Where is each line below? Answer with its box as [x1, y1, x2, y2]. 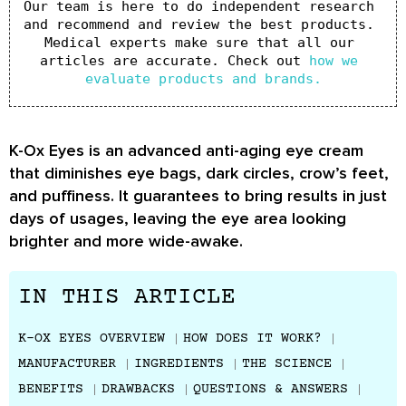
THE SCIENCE [242, 356, 332, 372]
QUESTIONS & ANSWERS [193, 382, 348, 397]
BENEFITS [18, 382, 83, 397]
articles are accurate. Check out [40, 53, 309, 69]
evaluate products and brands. [84, 71, 322, 87]
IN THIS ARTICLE [18, 285, 236, 311]
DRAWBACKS [101, 382, 175, 397]
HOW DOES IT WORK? [183, 331, 322, 346]
